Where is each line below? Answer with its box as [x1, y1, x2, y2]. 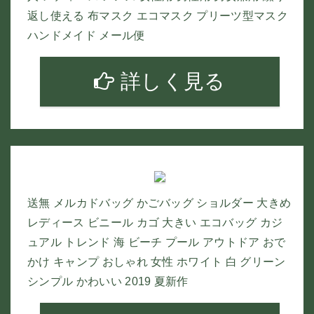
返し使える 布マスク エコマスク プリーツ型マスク [27, 10, 288, 22]
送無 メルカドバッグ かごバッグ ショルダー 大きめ [27, 197, 292, 209]
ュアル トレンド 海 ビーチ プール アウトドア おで [27, 236, 286, 248]
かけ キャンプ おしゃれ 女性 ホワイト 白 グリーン [27, 256, 286, 268]
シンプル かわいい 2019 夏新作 [27, 275, 189, 287]
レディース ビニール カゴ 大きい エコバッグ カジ [27, 217, 283, 228]
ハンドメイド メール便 [27, 29, 145, 41]
